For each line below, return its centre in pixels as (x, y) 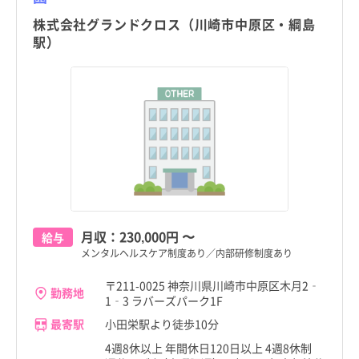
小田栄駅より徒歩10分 (162, 324)
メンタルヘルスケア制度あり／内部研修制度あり (187, 252)
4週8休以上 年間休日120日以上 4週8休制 (214, 347)
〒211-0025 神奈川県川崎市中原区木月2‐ (212, 285)
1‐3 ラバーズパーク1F (164, 300)
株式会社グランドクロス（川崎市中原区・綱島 (174, 24)
